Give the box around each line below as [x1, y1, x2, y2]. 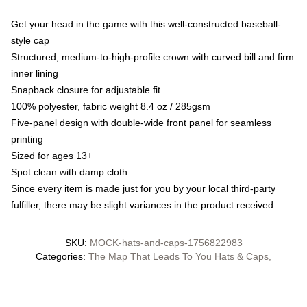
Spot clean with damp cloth [11, 167, 127, 177]
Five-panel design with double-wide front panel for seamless [11, 117, 271, 128]
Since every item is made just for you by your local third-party [11, 183, 275, 194]
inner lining [11, 68, 58, 79]
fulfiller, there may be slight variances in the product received [11, 199, 273, 210]
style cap [11, 35, 49, 46]
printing [11, 134, 43, 145]
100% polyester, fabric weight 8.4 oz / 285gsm [11, 101, 210, 112]
